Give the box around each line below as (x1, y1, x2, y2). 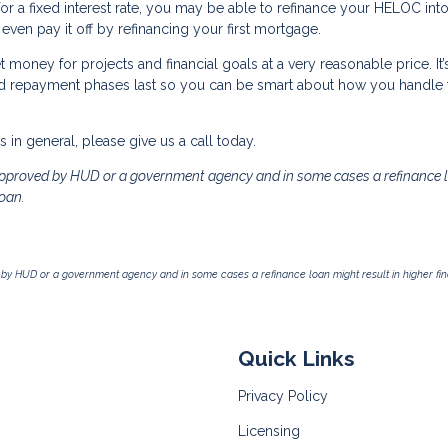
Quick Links (238, 346, 355, 372)
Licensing (238, 423, 300, 439)
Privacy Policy (238, 388, 328, 404)
